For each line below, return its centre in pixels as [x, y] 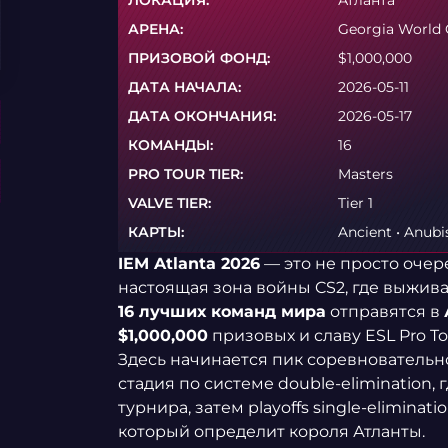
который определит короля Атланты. [271, 431]
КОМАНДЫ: [170, 145]
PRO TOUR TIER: [185, 174]
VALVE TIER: [169, 203]
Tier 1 [358, 203]
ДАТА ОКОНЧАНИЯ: [201, 116]
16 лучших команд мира [221, 311]
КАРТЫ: [155, 232]
